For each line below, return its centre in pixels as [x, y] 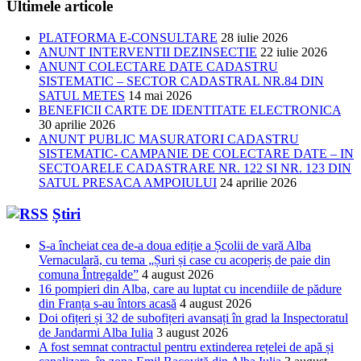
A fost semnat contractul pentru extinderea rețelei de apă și [186, 346]
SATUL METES [82, 96]
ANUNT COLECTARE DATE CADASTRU [158, 67]
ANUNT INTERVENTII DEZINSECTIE [148, 52]
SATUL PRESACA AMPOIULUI [128, 183]
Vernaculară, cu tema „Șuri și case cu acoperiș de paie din [185, 259]
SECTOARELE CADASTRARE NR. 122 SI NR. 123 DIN [195, 168]
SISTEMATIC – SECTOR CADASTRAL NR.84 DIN [181, 81]
